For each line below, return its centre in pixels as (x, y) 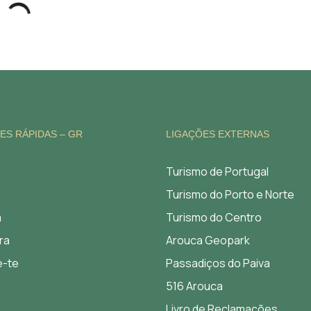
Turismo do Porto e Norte (230, 194)
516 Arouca (194, 286)
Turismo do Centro (214, 217)
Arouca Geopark (208, 240)
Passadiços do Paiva (218, 263)
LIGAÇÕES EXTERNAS (218, 134)
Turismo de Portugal (217, 171)
